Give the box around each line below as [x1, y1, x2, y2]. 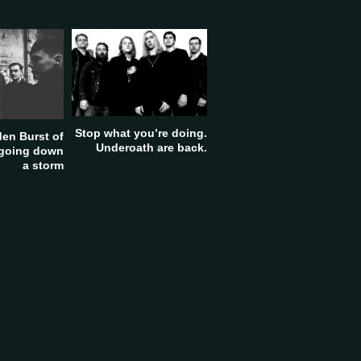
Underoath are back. [95, 141, 207, 155]
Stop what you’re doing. [74, 127, 207, 140]
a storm [22, 158, 64, 172]
